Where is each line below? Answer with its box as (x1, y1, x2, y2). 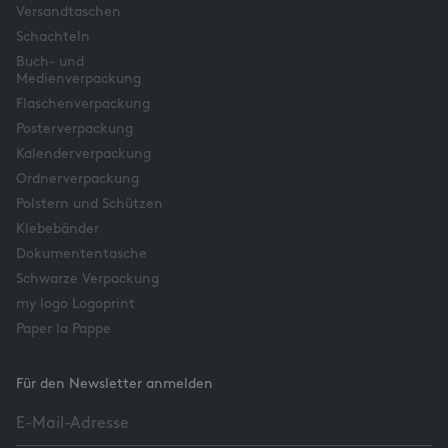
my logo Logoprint (16, 297, 135, 312)
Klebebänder (16, 222, 99, 237)
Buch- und (16, 55, 84, 70)
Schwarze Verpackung (16, 272, 159, 287)
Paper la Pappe (16, 322, 111, 337)
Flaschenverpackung (16, 97, 150, 112)
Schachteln (16, 30, 90, 45)
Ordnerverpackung (16, 172, 139, 187)
